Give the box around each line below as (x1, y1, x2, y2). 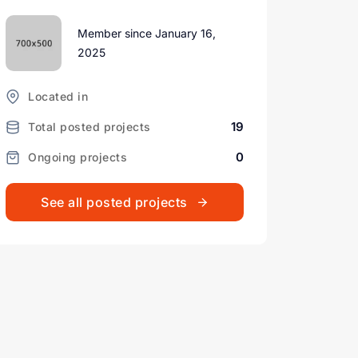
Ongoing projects (28, 150, 127, 165)
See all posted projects (41, 194, 188, 211)
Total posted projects (28, 120, 151, 134)
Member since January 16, (78, 26, 216, 41)
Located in (28, 89, 88, 104)
